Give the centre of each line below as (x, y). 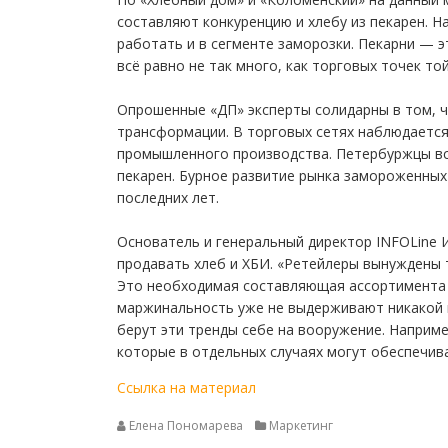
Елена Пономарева (186, 425)
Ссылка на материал (186, 387)
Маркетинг (301, 425)
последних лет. (168, 197)
